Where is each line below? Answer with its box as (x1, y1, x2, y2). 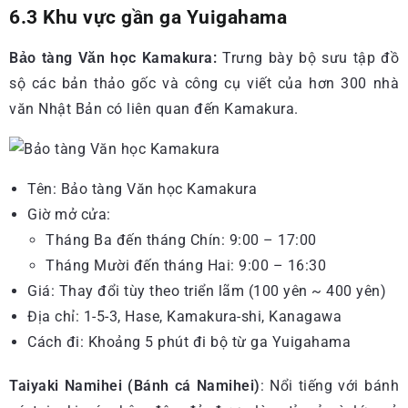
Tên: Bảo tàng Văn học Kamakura (27, 179, 257, 198)
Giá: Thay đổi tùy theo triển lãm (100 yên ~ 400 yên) (27, 281, 386, 300)
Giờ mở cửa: (27, 205, 111, 223)
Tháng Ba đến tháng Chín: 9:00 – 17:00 (46, 230, 317, 249)
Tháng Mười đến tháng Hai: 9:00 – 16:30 (46, 256, 326, 274)
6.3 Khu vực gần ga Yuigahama (9, 5, 287, 28)
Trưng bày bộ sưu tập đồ (217, 48, 399, 66)
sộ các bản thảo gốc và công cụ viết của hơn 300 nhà (9, 74, 399, 92)
